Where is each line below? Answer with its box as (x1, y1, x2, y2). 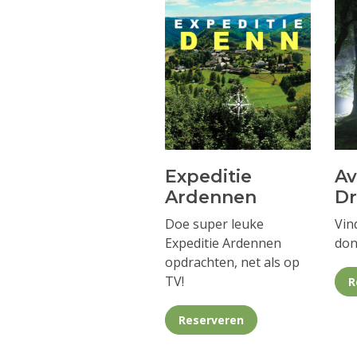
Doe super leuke (165, 214, 264, 233)
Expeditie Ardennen (165, 233, 281, 252)
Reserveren (178, 312, 244, 328)
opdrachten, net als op (165, 253, 300, 271)
